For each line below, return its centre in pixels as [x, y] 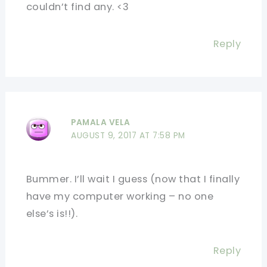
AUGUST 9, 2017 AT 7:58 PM [128, 135]
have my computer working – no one [120, 196]
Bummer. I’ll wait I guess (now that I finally [133, 179]
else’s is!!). [52, 213]
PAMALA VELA [101, 122]
